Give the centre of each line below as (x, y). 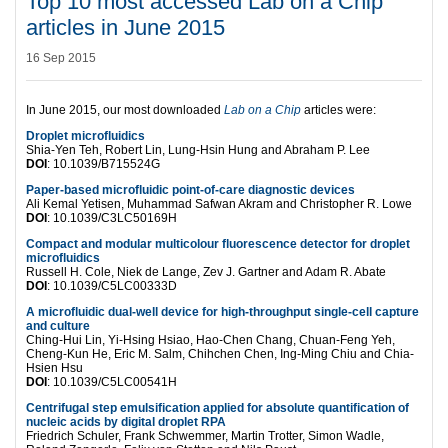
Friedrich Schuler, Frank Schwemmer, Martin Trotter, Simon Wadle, (205, 435)
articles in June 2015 (125, 27)
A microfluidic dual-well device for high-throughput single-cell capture (222, 311)
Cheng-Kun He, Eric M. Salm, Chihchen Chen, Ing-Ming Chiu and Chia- (220, 353)
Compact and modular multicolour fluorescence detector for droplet (218, 243)
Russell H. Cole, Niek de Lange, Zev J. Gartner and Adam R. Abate (206, 271)
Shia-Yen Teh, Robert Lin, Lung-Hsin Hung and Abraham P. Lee (198, 149)
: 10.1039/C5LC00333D (112, 285)
